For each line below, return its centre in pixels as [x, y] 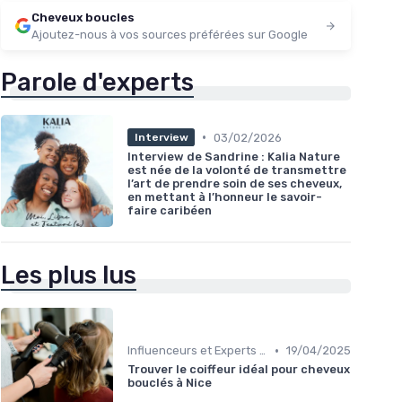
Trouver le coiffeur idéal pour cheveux [239, 370]
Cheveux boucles [83, 18]
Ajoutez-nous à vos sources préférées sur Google [170, 35]
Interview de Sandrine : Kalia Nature [234, 157]
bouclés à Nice [170, 383]
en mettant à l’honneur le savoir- [225, 197]
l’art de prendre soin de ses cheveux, [235, 184]
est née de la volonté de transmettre [237, 170]
